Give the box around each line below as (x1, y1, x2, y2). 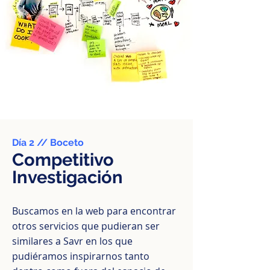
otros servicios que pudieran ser (12, 219, 160, 233)
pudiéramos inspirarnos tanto (12, 250, 149, 263)
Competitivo (12, 149, 114, 170)
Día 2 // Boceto (12, 137, 84, 148)
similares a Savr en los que (12, 234, 133, 248)
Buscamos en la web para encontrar (12, 204, 176, 218)
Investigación (12, 167, 123, 187)
